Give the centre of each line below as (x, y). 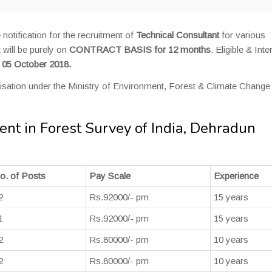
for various (242, 35)
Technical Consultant (178, 35)
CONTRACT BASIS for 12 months (140, 49)
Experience (236, 176)
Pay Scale (110, 176)
